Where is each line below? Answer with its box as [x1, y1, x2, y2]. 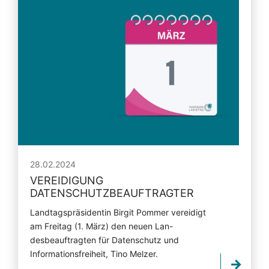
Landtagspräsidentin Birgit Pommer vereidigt [30, 207, 206, 218]
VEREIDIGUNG [30, 174, 103, 187]
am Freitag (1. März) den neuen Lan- [30, 221, 173, 232]
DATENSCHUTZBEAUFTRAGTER [30, 187, 194, 200]
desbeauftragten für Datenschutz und [30, 235, 179, 246]
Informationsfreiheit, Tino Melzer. [30, 249, 158, 259]
